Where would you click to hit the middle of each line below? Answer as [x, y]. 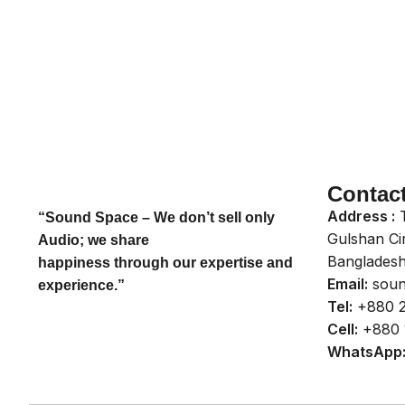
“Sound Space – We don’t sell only [156, 217]
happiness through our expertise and [165, 263]
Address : [361, 216]
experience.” [81, 285]
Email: [348, 284]
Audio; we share [94, 240]
